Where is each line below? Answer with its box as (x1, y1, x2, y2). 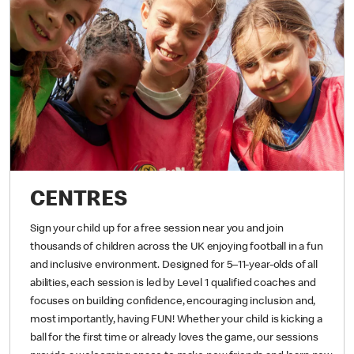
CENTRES (30, 238, 127, 261)
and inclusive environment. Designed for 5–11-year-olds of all (30, 305, 318, 320)
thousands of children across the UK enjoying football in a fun (30, 287, 323, 302)
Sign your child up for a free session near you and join (30, 269, 284, 284)
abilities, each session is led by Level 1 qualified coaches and (30, 323, 316, 338)
